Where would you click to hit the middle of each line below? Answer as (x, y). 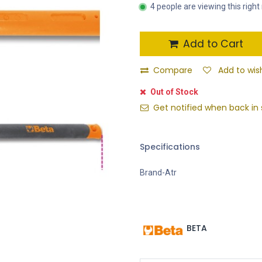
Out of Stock (173, 92)
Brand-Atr (158, 173)
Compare (173, 70)
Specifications (170, 147)
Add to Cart (212, 44)
